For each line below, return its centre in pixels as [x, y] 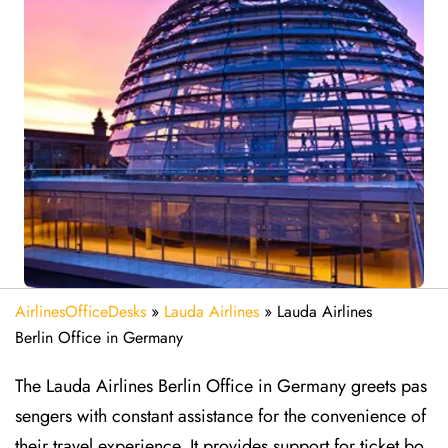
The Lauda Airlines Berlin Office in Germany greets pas [221, 386]
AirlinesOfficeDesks [80, 311]
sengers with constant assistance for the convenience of [220, 416]
